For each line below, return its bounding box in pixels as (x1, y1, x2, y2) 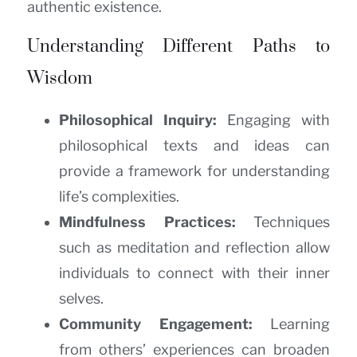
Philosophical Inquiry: (59, 112, 217, 129)
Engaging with (217, 112, 330, 129)
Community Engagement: (59, 316, 253, 333)
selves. (59, 290, 104, 308)
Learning (252, 316, 330, 333)
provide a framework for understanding (59, 163, 330, 180)
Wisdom (27, 68, 92, 90)
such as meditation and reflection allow (59, 239, 330, 257)
